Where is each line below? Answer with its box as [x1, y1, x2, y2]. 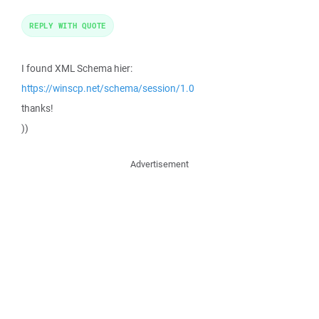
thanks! [21, 102, 53, 115]
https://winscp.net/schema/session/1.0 [21, 82, 194, 95]
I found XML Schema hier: [21, 62, 132, 75]
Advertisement [130, 158, 189, 170]
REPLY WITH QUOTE [29, 20, 106, 31]
